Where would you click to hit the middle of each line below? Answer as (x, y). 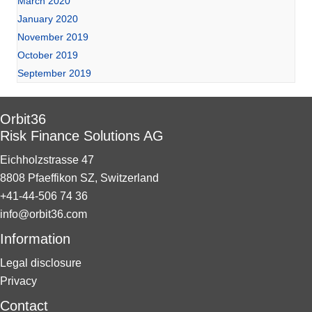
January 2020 (48, 18)
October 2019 (48, 55)
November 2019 (53, 37)
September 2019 (54, 73)
